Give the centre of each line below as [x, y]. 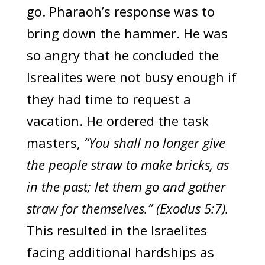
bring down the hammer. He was [127, 33]
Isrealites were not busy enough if [131, 77]
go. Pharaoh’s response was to [120, 12]
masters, [55, 143]
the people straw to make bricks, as [127, 165]
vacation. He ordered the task [117, 121]
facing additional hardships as [120, 252]
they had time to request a [109, 99]
